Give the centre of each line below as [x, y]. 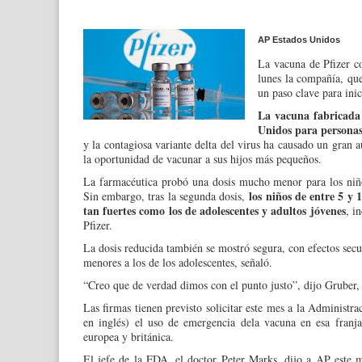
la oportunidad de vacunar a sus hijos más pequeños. [202, 159]
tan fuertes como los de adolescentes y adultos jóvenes [215, 211]
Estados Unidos [306, 40]
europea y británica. [128, 337]
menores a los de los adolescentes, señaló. [178, 263]
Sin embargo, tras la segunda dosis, [166, 196]
